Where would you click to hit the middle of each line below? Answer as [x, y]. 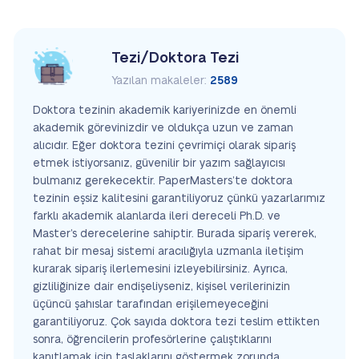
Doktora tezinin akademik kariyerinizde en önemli [165, 110]
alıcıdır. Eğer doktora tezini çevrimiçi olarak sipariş [164, 145]
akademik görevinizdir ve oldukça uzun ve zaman [163, 128]
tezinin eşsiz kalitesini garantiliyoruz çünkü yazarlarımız [179, 198]
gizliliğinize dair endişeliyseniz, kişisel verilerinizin [161, 286]
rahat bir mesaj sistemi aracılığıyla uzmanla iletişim [168, 251]
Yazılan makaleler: [160, 81]
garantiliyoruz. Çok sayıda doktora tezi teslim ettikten [176, 322]
